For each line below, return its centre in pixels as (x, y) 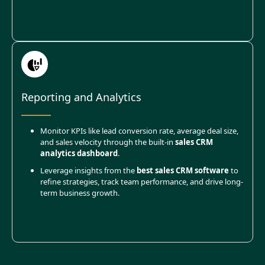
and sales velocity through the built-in (108, 142)
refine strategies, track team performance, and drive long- (142, 182)
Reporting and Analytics (81, 97)
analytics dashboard (79, 153)
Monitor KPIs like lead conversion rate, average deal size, (139, 131)
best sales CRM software (183, 171)
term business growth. (80, 193)
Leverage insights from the (88, 171)
